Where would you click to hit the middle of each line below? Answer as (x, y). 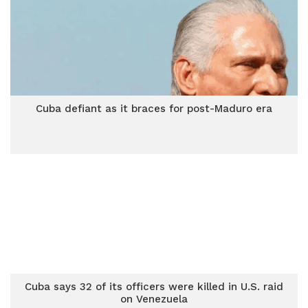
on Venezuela (154, 299)
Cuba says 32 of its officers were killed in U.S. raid (154, 287)
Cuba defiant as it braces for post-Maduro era (154, 109)
